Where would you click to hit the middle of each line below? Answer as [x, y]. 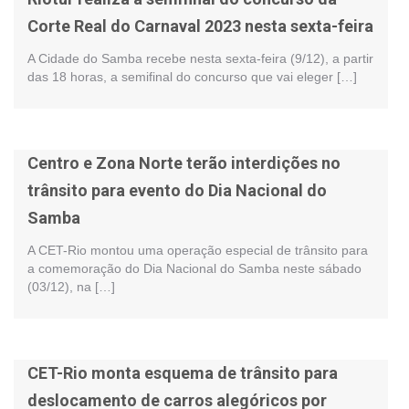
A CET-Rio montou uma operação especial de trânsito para [198, 250]
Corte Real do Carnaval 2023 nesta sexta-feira [200, 26]
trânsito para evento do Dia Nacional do [177, 190]
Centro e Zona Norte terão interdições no [184, 163]
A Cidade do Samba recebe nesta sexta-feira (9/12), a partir [200, 58]
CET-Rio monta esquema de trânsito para [183, 372]
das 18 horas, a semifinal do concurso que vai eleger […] [192, 76]
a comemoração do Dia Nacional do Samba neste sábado [194, 268]
